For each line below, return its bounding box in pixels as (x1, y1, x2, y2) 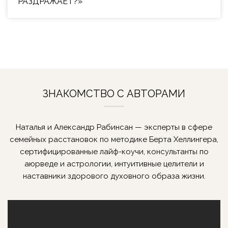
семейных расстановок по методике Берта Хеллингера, (10, 135, 218, 144)
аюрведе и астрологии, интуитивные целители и (24, 159, 204, 168)
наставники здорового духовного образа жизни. (22, 172, 206, 181)
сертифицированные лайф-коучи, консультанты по (19, 147, 209, 156)
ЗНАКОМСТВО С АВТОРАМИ (43, 88, 185, 100)
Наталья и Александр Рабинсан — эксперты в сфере (16, 123, 212, 132)
